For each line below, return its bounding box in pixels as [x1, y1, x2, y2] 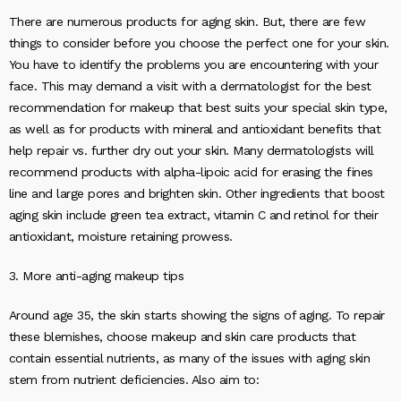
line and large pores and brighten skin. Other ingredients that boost [9, 186, 385, 200]
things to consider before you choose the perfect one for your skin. [9, 36, 389, 50]
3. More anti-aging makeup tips [9, 269, 184, 283]
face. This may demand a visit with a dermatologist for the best [9, 79, 371, 93]
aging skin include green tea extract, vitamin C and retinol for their [9, 208, 379, 222]
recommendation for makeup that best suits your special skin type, [9, 100, 388, 115]
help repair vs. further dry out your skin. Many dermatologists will [9, 143, 374, 158]
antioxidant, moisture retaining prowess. [9, 229, 233, 243]
